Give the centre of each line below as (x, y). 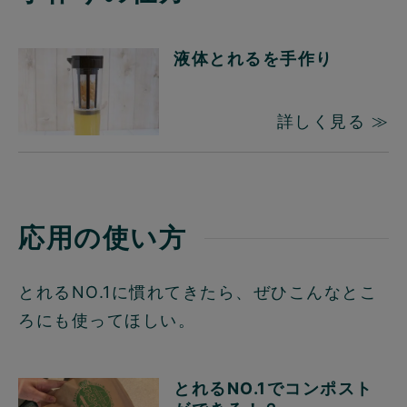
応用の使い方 (102, 238)
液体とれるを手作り (253, 59)
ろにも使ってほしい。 (107, 321)
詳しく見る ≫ (333, 122)
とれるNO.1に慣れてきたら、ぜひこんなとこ (198, 293)
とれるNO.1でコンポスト (273, 389)
